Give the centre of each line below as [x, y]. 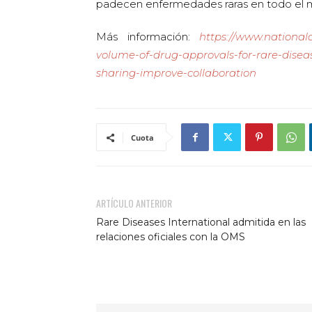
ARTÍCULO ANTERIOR [134, 203]
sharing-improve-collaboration [176, 73]
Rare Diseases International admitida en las [201, 222]
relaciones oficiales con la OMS [171, 237]
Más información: [148, 37]
